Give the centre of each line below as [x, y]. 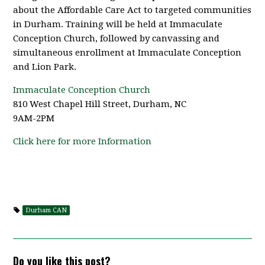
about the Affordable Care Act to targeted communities [132, 10]
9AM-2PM [34, 118]
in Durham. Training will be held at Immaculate [118, 24]
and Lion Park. [45, 67]
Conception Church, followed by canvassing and [117, 38]
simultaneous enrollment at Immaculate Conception [127, 53]
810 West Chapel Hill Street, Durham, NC [100, 104]
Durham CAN [46, 210]
